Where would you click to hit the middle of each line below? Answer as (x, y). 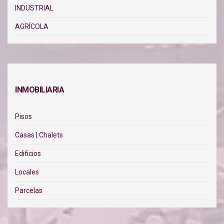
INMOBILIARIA (39, 89)
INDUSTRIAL (34, 8)
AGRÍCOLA (32, 26)
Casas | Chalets (39, 135)
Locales (27, 172)
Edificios (28, 153)
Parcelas (29, 190)
